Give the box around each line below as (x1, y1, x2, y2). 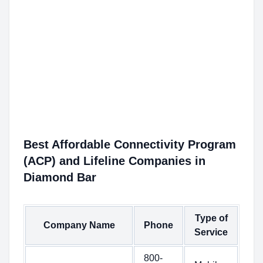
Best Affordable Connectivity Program (23, 138, 236, 151)
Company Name (43, 220, 115, 230)
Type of (194, 213, 228, 223)
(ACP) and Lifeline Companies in (23, 154, 205, 167)
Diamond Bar (23, 171, 96, 184)
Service (194, 227, 228, 237)
